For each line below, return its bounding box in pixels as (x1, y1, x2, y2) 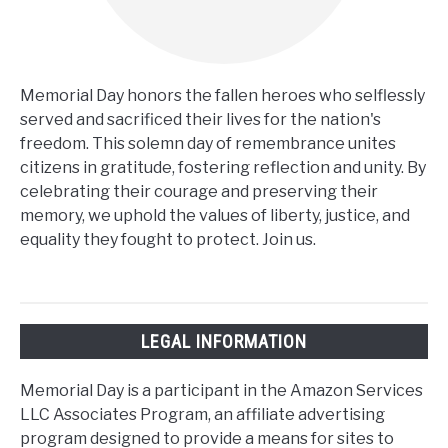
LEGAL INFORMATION (141, 330, 307, 352)
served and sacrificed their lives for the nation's (20, 109, 381, 129)
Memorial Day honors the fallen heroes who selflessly (20, 85, 425, 105)
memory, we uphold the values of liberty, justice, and (20, 205, 410, 225)
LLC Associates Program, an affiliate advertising (20, 405, 385, 425)
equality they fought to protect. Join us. (20, 229, 316, 249)
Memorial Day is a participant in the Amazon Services (20, 381, 423, 401)
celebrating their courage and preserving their (20, 181, 378, 201)
